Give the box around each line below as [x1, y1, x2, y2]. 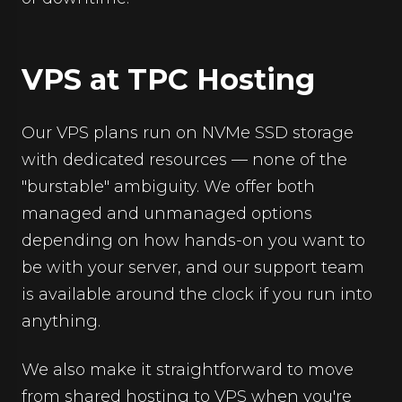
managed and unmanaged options [22, 204, 312, 223]
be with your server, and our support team [22, 258, 364, 277]
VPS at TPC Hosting [22, 62, 315, 97]
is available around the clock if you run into [22, 284, 372, 304]
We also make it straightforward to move [22, 360, 354, 380]
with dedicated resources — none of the [22, 150, 347, 170]
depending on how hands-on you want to [22, 231, 365, 250]
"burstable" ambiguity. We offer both [22, 177, 315, 197]
